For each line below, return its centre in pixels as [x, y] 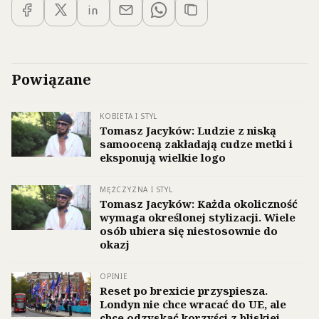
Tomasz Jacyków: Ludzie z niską [188, 130]
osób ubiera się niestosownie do [189, 230]
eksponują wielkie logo [163, 157]
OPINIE [114, 276]
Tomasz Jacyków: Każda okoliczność [199, 203]
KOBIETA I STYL [129, 116]
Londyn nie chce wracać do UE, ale [193, 304]
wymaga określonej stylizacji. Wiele [198, 217]
